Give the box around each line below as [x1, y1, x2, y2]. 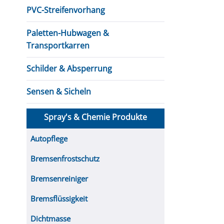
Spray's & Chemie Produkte [44, 111, 147, 122]
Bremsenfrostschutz [30, 153, 99, 163]
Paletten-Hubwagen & [26, 27, 109, 38]
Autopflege [30, 133, 67, 143]
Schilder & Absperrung [26, 63, 112, 74]
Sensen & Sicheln [26, 86, 91, 97]
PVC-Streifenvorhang [26, 4, 105, 15]
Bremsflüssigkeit [30, 193, 87, 203]
